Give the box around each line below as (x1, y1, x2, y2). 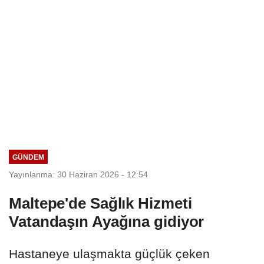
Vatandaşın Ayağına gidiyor (9, 212, 204, 230)
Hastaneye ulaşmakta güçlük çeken (9, 246, 210, 260)
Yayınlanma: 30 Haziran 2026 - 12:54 (9, 169, 148, 179)
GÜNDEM (12, 153, 44, 161)
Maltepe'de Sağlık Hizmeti (9, 194, 192, 212)
